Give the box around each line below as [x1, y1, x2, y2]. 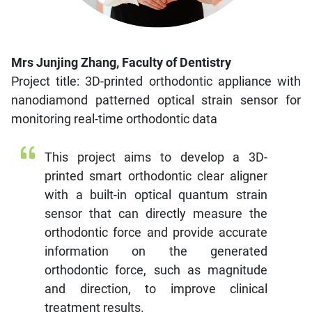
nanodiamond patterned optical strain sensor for [11, 92, 301, 107]
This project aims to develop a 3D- [45, 149, 267, 164]
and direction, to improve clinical [45, 281, 267, 296]
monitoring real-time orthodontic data [11, 111, 217, 126]
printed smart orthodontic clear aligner [45, 168, 267, 183]
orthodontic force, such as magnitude [45, 262, 267, 277]
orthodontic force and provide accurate [45, 224, 267, 240]
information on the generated [45, 243, 267, 258]
